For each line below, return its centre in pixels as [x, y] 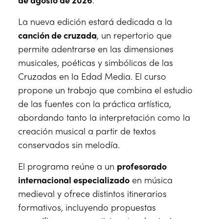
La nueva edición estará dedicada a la [95, 22]
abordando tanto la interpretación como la [104, 117]
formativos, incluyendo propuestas [87, 207]
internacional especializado [74, 180]
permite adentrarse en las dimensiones [96, 49]
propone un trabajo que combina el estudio [106, 90]
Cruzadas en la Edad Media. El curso [92, 76]
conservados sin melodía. [69, 145]
